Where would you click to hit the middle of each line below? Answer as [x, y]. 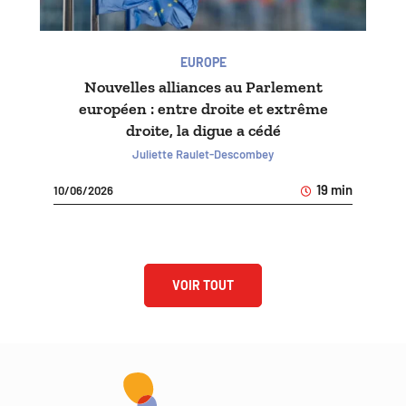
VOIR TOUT [203, 285]
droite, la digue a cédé [203, 131]
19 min [333, 190]
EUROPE [203, 63]
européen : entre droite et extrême [203, 109]
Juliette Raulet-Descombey [203, 155]
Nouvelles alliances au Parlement [203, 87]
